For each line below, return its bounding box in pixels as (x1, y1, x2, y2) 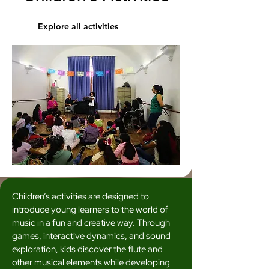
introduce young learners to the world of (12, 204, 168, 216)
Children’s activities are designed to (12, 190, 149, 202)
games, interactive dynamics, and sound (12, 230, 171, 242)
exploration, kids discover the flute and (12, 243, 163, 255)
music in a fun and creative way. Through (12, 217, 170, 229)
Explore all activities (38, 21, 118, 32)
